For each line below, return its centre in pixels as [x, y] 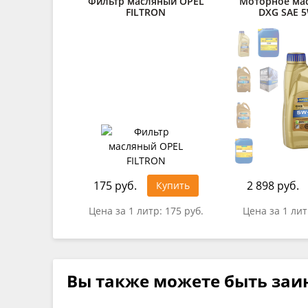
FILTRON [146, 12]
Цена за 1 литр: [126, 210]
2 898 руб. [273, 185]
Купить [173, 185]
